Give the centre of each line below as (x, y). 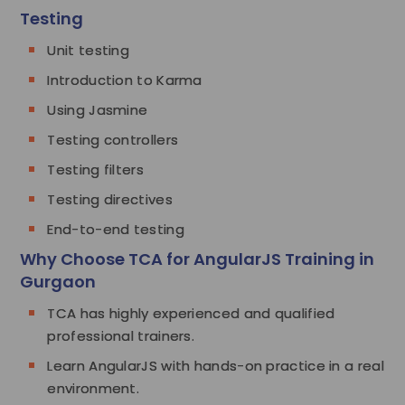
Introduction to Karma (125, 80)
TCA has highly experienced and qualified (191, 313)
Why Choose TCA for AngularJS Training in (198, 259)
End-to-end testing (116, 229)
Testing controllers (113, 139)
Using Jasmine (98, 109)
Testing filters (95, 169)
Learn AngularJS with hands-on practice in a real (216, 365)
